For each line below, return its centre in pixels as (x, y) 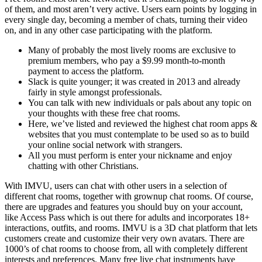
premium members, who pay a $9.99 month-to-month (127, 61)
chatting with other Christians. (83, 166)
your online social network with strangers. (105, 145)
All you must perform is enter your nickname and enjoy (130, 156)
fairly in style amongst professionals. (95, 92)
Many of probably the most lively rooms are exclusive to (132, 50)
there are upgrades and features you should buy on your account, (124, 207)
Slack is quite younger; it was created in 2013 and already (134, 82)
